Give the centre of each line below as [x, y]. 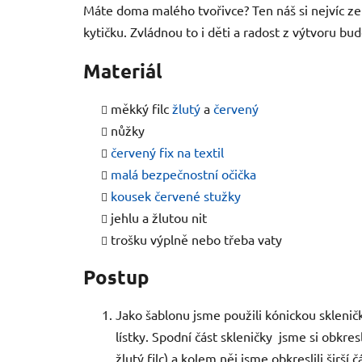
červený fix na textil [167, 152]
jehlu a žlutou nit [159, 218]
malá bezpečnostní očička [183, 174]
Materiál [123, 71]
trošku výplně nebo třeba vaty [196, 240]
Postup [116, 277]
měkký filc [141, 109]
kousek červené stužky [176, 196]
